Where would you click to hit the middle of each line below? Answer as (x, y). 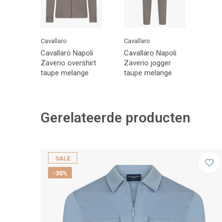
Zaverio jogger (147, 63)
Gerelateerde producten (115, 117)
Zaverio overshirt (68, 63)
